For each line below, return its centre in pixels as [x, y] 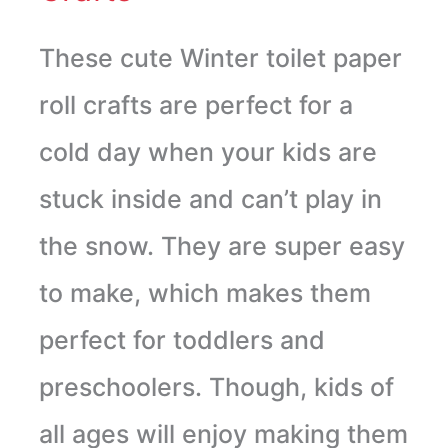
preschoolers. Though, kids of [216, 386]
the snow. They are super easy [221, 245]
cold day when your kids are [207, 151]
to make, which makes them [204, 292]
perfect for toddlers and [181, 339]
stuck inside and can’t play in [210, 198]
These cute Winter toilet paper [220, 57]
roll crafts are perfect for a [195, 104]
